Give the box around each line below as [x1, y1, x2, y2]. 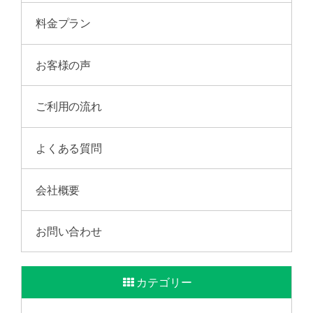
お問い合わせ [35, 223, 103, 240]
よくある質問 [35, 139, 103, 156]
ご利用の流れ [35, 98, 103, 115]
